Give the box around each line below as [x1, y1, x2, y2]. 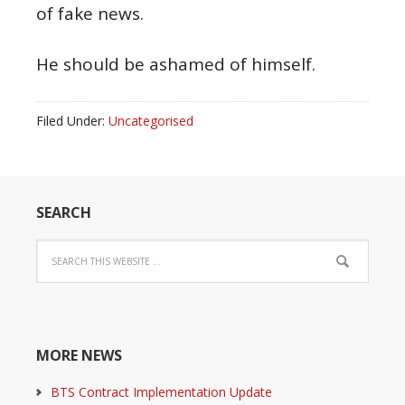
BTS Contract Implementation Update [51, 383, 272, 400]
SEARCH [36, 202, 91, 222]
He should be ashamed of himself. [36, 52, 316, 76]
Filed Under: [36, 112, 108, 129]
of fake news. [36, 2, 144, 25]
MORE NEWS [36, 345, 122, 365]
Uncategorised [108, 112, 193, 129]
